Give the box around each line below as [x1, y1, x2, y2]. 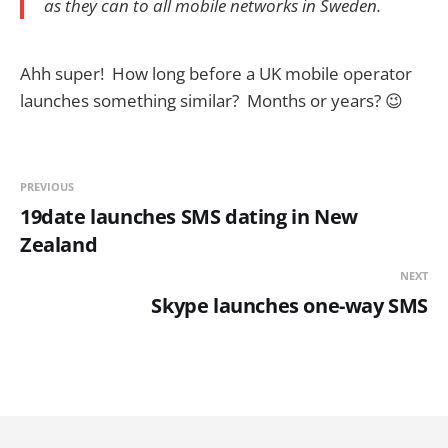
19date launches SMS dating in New [20, 202, 358, 230]
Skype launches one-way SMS [151, 291, 428, 319]
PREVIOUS [20, 178, 74, 194]
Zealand [20, 230, 98, 258]
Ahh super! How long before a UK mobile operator [20, 61, 412, 85]
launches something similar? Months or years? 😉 [20, 88, 403, 112]
